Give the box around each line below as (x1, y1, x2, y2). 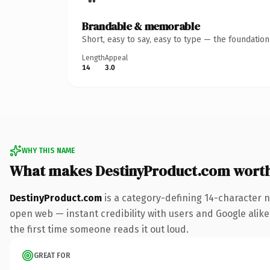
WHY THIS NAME (22, 146, 75, 155)
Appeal (105, 53, 128, 62)
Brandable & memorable (82, 18, 200, 34)
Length (82, 53, 105, 62)
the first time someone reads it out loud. (10, 223, 189, 235)
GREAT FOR (34, 251, 71, 260)
